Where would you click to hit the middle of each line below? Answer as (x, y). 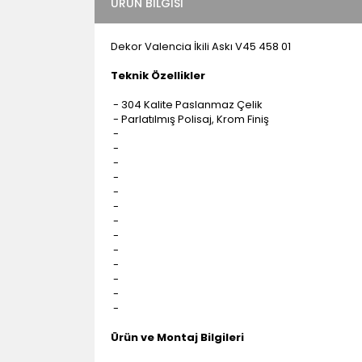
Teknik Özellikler (158, 76)
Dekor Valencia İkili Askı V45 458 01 (201, 46)
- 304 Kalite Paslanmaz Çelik (187, 105)
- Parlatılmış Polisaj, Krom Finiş (190, 119)
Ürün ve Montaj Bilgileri (177, 337)
